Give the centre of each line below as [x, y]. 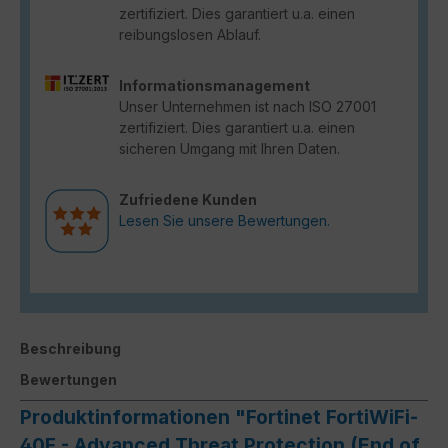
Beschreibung [70, 348]
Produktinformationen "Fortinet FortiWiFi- [219, 416]
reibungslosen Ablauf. [190, 34]
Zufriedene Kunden [188, 199]
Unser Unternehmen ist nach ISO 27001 [247, 106]
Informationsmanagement [214, 85]
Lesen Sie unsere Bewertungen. [224, 220]
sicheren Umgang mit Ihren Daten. [229, 148]
